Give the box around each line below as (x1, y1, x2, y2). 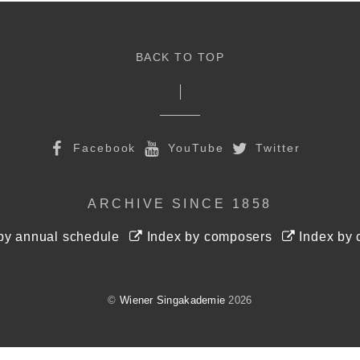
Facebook (68, 141, 137, 154)
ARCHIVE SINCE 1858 (88, 196, 272, 211)
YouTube (163, 141, 224, 154)
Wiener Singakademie (120, 293, 226, 306)
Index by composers (142, 230, 272, 244)
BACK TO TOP (135, 51, 225, 64)
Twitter (251, 141, 301, 154)
